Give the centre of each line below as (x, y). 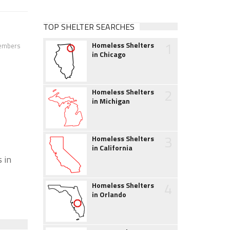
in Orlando (109, 194)
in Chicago (109, 54)
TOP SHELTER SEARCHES (89, 27)
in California (112, 148)
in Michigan (111, 101)
